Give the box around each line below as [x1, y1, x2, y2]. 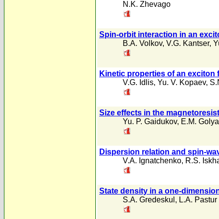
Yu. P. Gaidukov [123, 117, 177, 126]
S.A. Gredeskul [123, 196, 175, 204]
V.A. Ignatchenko [123, 156, 181, 165]
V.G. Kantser [166, 39, 209, 47]
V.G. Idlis [123, 78, 153, 87]
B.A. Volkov [123, 39, 162, 47]
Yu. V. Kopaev [157, 78, 206, 87]
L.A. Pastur [179, 196, 217, 204]
